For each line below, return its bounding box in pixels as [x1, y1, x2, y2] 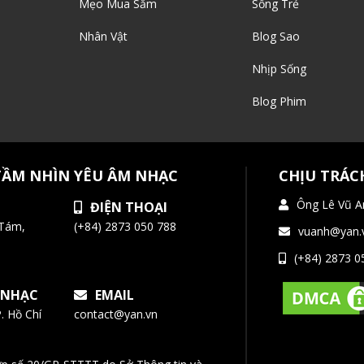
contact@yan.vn [74, 306, 158, 323]
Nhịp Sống [252, 61, 307, 77]
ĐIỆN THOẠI [90, 198, 167, 217]
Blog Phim [252, 93, 307, 110]
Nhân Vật [78, 28, 128, 45]
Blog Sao [252, 28, 301, 45]
